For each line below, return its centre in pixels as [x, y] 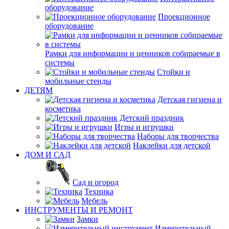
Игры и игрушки [144, 127]
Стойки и [174, 72]
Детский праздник [152, 118]
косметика [63, 109]
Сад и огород [96, 182]
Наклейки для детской [172, 145]
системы [60, 63]
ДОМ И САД [48, 155]
